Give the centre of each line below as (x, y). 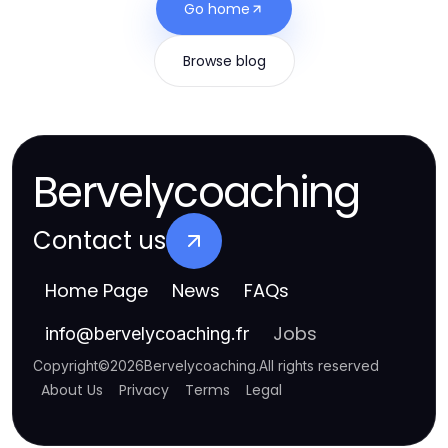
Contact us (99, 240)
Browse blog (224, 61)
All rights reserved (319, 365)
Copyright (65, 365)
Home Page (96, 290)
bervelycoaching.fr (171, 333)
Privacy (144, 390)
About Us (72, 390)
